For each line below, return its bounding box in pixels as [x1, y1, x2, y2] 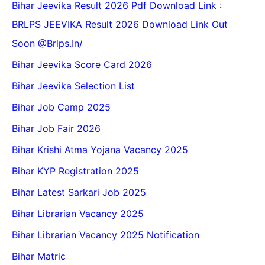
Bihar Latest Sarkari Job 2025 [12, 186, 146, 199]
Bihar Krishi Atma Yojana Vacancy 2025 [12, 144, 188, 156]
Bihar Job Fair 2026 [12, 122, 101, 135]
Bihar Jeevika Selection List [12, 80, 135, 92]
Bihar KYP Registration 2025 [12, 165, 139, 177]
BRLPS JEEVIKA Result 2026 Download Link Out [12, 18, 228, 31]
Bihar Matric [12, 250, 66, 263]
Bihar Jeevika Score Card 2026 [12, 59, 152, 71]
